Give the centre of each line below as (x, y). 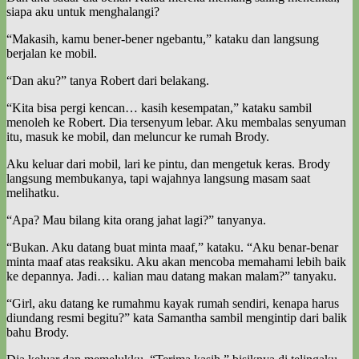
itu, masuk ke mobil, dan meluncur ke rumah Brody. (138, 136)
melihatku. (33, 192)
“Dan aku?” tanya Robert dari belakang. (108, 80)
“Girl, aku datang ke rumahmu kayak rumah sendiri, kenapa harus (173, 303)
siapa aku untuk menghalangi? (83, 11)
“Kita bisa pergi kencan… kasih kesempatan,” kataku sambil (159, 107)
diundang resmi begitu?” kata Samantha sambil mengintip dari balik (177, 317)
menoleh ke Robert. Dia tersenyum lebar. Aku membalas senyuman (176, 122)
